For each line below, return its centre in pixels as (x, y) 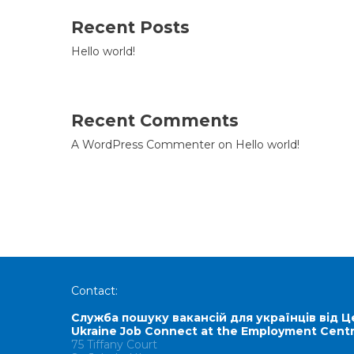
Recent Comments (155, 121)
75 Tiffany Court (114, 345)
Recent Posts (130, 27)
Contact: (94, 291)
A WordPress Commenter (143, 145)
